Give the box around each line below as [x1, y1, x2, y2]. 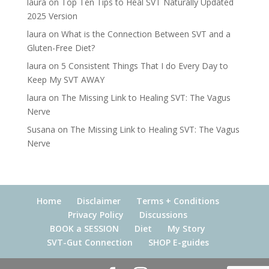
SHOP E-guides [148, 236, 209, 248]
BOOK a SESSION [50, 222, 119, 234]
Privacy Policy [68, 208, 124, 220]
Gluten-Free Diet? [26, 41, 95, 53]
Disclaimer [76, 195, 121, 207]
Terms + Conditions [136, 195, 219, 207]
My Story [168, 222, 206, 234]
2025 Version [26, 10, 77, 22]
